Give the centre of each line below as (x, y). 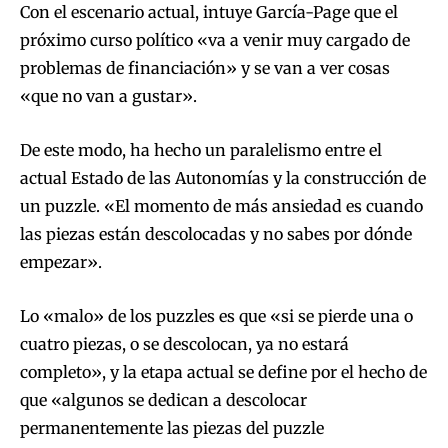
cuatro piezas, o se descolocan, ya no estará (184, 344)
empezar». (61, 262)
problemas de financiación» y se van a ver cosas (205, 68)
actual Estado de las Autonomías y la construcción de (223, 178)
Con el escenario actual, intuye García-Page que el (209, 12)
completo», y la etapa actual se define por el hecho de (223, 372)
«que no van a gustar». (108, 96)
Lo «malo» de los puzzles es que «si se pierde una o (216, 316)
